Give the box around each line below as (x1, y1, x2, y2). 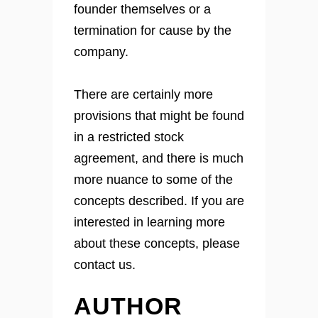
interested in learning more (74, 215, 225, 230)
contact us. (74, 258, 136, 273)
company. (74, 45, 128, 60)
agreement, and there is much (74, 151, 243, 166)
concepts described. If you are (74, 194, 244, 209)
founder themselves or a (74, 2, 211, 17)
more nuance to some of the (74, 172, 233, 187)
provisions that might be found (74, 109, 244, 124)
